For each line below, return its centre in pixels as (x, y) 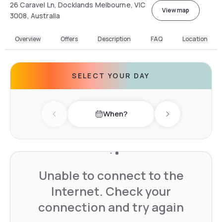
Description (114, 39)
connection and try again (111, 207)
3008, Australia (35, 15)
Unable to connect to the (111, 175)
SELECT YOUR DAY (111, 75)
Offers (69, 39)
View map (175, 10)
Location (195, 39)
